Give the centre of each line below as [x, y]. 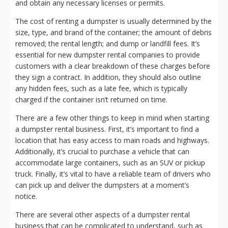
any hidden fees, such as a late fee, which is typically [101, 88]
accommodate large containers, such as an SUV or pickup [110, 163]
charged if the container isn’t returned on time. [91, 99]
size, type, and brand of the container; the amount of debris [113, 32]
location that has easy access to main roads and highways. [112, 140]
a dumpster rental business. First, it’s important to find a [107, 129]
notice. [26, 196]
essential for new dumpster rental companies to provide [108, 55]
